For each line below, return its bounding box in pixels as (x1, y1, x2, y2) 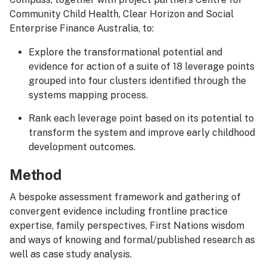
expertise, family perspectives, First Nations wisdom (10, 219, 244, 231)
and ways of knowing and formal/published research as (10, 234, 255, 246)
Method (10, 166, 62, 183)
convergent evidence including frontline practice (10, 205, 228, 217)
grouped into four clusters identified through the (29, 74, 246, 86)
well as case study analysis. (10, 248, 134, 260)
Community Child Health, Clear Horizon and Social (10, 8, 234, 20)
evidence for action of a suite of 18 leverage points (29, 60, 254, 72)
